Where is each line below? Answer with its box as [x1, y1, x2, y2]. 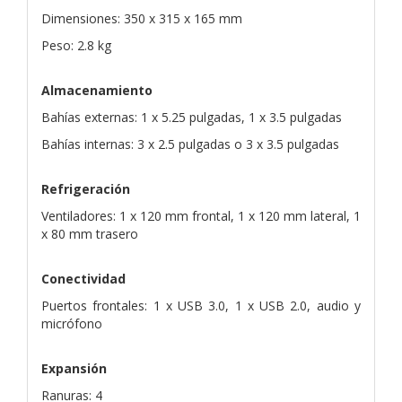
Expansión [41, 359, 107, 377]
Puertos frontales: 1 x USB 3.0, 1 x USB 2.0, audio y [41, 296, 361, 314]
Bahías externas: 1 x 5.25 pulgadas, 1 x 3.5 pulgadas [41, 108, 342, 126]
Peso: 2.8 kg [41, 36, 111, 54]
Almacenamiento [41, 81, 153, 99]
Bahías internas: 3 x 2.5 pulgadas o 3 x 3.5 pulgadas [41, 135, 339, 153]
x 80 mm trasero [41, 224, 138, 242]
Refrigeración [41, 179, 130, 197]
